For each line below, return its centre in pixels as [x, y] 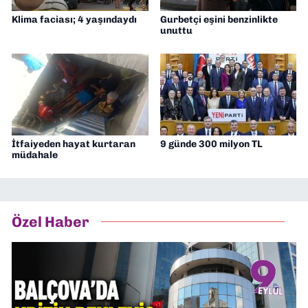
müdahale [35, 155]
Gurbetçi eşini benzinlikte [219, 19]
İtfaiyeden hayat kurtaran [74, 144]
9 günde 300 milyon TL [211, 144]
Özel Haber [51, 222]
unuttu [176, 30]
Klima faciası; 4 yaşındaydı [74, 19]
